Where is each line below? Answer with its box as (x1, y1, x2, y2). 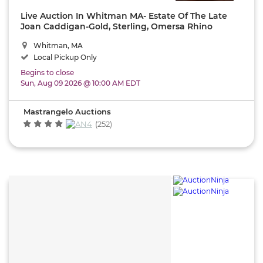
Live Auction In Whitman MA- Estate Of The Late (21, 10, 227, 21)
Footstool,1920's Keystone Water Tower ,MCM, (21, 31, 213, 42)
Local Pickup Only (32, 52, 97, 62)
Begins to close (21, 68, 74, 77)
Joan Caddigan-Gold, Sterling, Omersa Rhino (21, 21, 213, 32)
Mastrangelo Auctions (23, 106, 111, 116)
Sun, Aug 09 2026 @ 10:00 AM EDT (21, 78, 140, 87)
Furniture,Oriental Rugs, (21, 42, 124, 53)
